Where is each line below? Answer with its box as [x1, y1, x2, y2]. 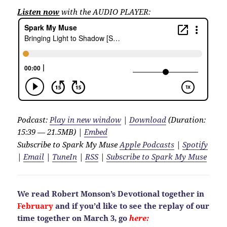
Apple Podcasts [120, 139, 175, 149]
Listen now [17, 6, 60, 17]
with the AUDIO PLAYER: [59, 6, 151, 17]
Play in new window [50, 114, 122, 125]
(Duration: [166, 114, 206, 125]
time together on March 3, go [17, 212, 130, 223]
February [17, 200, 56, 211]
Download [129, 114, 167, 125]
